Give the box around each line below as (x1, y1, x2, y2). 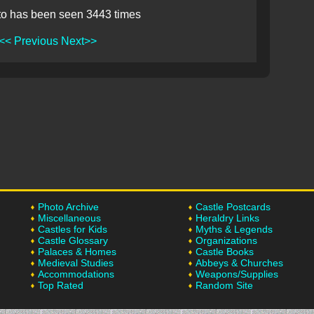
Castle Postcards (196, 201, 271, 212)
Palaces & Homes (38, 246, 116, 257)
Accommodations (38, 268, 114, 280)
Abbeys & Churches (196, 257, 283, 268)
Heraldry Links (196, 212, 259, 224)
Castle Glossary (38, 235, 108, 246)
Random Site (196, 280, 253, 291)
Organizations (196, 235, 257, 246)
